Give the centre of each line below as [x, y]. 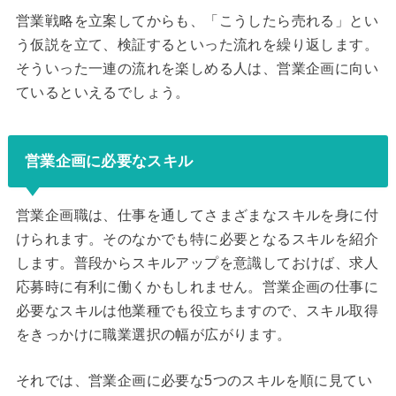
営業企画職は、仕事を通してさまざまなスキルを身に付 [197, 215]
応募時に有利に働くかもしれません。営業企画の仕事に [197, 286]
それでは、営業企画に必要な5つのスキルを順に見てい [194, 381]
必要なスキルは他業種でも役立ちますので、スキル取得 [197, 310]
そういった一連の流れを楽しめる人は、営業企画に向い [197, 69]
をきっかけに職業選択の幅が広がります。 [153, 334]
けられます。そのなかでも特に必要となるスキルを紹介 [197, 239]
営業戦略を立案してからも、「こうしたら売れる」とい [197, 21]
